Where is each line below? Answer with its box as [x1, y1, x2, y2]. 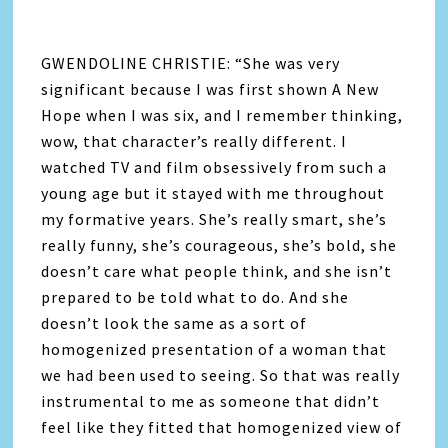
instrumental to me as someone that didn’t [41, 391, 381, 412]
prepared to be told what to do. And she [41, 287, 350, 308]
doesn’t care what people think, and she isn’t [41, 261, 393, 282]
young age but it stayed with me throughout [41, 183, 386, 204]
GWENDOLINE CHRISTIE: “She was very [41, 53, 341, 74]
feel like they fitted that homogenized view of [41, 417, 403, 438]
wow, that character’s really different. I [41, 131, 348, 152]
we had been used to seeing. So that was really [41, 365, 401, 386]
